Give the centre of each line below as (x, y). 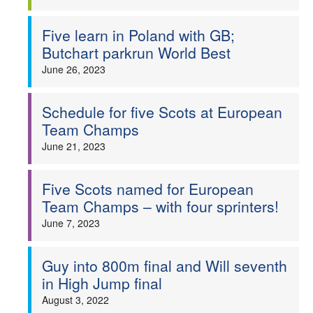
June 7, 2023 (71, 223)
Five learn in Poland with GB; (138, 35)
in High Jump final (102, 283)
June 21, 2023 (74, 146)
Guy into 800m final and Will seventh (165, 265)
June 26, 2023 (74, 69)
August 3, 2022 (75, 300)
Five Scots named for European (148, 189)
